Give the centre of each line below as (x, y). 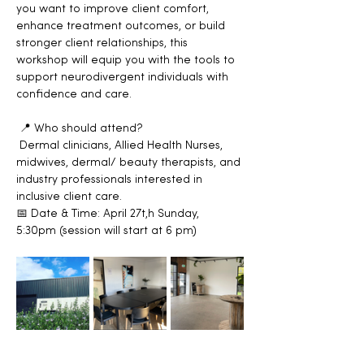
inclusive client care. (71, 197)
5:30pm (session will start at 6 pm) (106, 232)
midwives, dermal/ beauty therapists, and (130, 163)
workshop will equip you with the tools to (127, 61)
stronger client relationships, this (104, 44)
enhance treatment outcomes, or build (122, 27)
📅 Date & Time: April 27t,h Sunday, (109, 214)
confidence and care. (74, 95)
